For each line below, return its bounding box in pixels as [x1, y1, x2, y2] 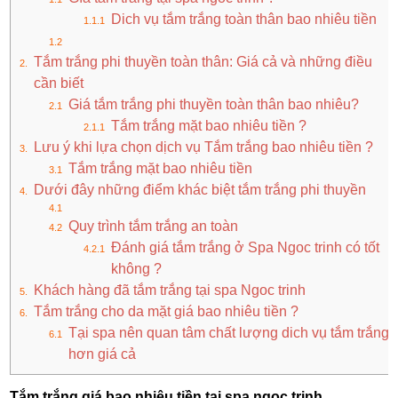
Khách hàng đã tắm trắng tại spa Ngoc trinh [34, 283, 310, 298]
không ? [111, 261, 163, 277]
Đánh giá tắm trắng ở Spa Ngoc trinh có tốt [111, 240, 380, 256]
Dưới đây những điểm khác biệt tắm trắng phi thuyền [34, 182, 370, 198]
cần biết [34, 76, 84, 92]
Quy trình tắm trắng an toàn [68, 219, 239, 235]
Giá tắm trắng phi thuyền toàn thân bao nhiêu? [68, 97, 360, 113]
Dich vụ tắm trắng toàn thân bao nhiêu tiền [111, 12, 381, 28]
